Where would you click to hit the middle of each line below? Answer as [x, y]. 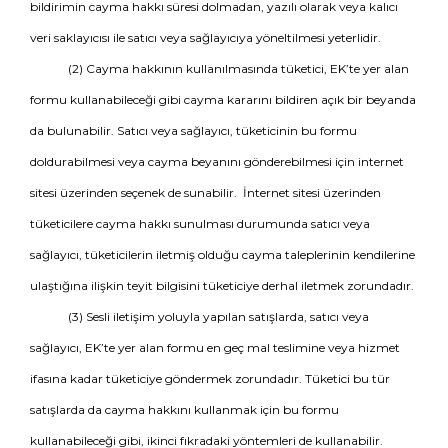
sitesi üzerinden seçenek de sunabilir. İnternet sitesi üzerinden [205, 192]
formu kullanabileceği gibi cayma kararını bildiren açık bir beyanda [223, 99]
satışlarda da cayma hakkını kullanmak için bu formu [184, 409]
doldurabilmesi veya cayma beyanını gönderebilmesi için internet [217, 161]
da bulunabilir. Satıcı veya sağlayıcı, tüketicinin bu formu [193, 130]
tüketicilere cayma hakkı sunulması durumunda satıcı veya [200, 223]
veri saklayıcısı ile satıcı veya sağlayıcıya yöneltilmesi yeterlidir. [205, 37]
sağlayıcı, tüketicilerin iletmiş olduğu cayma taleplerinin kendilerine [222, 254]
